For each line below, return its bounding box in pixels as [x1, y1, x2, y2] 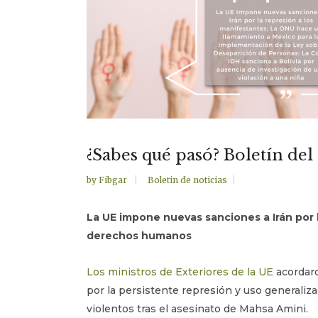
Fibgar [99, 175, 129, 185]
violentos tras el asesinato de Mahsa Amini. [87, 302, 308, 315]
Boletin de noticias [148, 175, 227, 185]
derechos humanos [87, 229, 192, 242]
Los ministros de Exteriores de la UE [87, 265, 273, 278]
